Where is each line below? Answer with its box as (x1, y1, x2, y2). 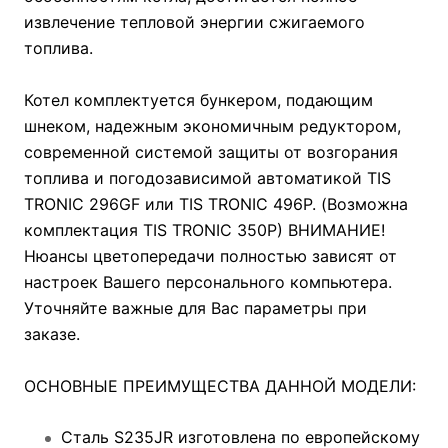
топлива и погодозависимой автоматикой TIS (24, 167, 391, 188)
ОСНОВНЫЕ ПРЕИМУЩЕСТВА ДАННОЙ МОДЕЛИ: (24, 375, 416, 396)
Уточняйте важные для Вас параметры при (24, 297, 367, 318)
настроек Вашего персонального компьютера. (24, 271, 392, 292)
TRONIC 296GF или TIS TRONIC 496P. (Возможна (24, 193, 408, 214)
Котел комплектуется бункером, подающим (24, 89, 373, 110)
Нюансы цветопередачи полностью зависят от (24, 245, 397, 266)
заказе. (24, 323, 80, 344)
